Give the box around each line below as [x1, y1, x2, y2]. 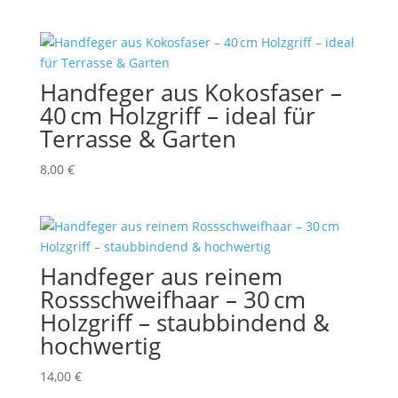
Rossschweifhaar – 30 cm [39, 283, 306, 316]
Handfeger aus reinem [39, 260, 283, 293]
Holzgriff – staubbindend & [39, 306, 330, 339]
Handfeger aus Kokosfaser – [39, 76, 342, 109]
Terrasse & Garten [39, 123, 236, 155]
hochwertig [39, 330, 161, 362]
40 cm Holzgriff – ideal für [39, 99, 315, 132]
